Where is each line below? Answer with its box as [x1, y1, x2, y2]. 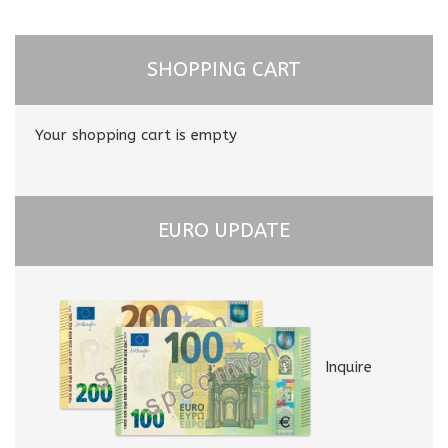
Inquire [325, 358, 372, 377]
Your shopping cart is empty [35, 126, 237, 144]
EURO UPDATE [158, 219, 290, 242]
